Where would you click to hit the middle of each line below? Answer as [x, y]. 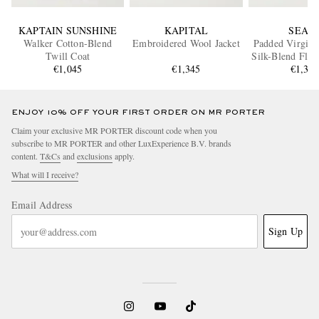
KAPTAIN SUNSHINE [68, 31]
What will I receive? [45, 175]
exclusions [95, 156]
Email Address [42, 205]
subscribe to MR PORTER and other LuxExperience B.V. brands [121, 143]
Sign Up [285, 231]
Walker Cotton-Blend [68, 43]
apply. [124, 156]
